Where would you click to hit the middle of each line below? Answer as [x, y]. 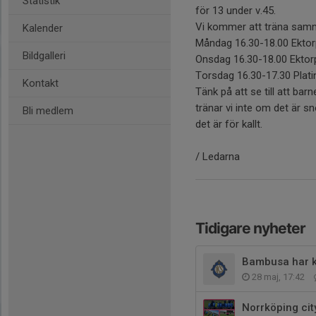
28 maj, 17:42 [278, 277]
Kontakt [41, 83]
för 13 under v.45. [237, 11]
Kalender [43, 28]
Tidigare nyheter [250, 228]
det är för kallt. [230, 124]
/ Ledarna [218, 157]
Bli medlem [48, 111]
